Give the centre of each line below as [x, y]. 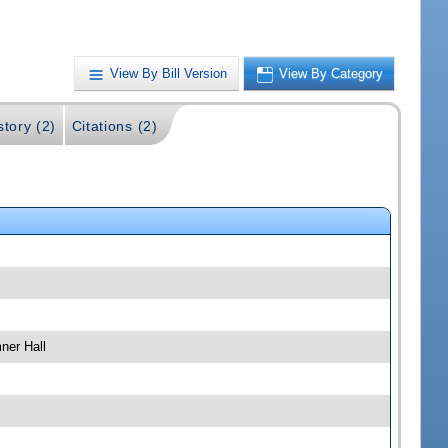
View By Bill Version [169, 73]
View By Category [331, 73]
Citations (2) [114, 125]
